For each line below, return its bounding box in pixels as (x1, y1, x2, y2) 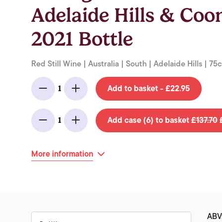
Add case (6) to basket (107, 114, 191, 127)
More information (31, 148, 93, 161)
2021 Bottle (31, 28, 133, 51)
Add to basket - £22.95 (107, 82, 190, 96)
